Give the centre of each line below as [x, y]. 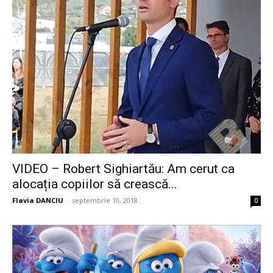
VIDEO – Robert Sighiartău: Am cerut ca [123, 168]
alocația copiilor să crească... [95, 184]
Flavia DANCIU [38, 200]
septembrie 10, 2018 [105, 200]
